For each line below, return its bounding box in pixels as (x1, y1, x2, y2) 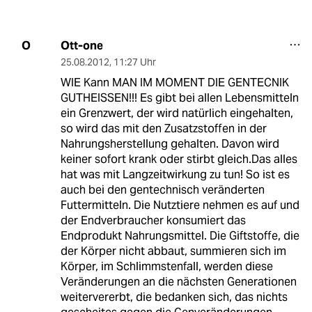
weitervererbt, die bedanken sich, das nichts (60, 289, 288, 304)
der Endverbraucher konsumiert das (60, 212, 246, 228)
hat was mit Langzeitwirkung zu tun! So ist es (60, 166, 290, 182)
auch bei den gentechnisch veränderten (60, 182, 265, 197)
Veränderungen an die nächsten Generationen (60, 274, 297, 289)
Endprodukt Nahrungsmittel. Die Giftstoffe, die (60, 228, 299, 243)
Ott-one (60, 38, 103, 53)
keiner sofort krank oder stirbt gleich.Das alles (60, 151, 297, 166)
